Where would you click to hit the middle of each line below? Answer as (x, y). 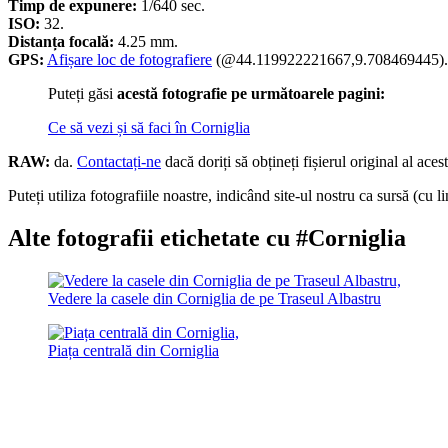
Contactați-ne (119, 162)
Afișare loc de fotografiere (129, 60)
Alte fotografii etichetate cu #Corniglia (207, 238)
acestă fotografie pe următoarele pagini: (251, 94)
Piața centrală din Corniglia (133, 351)
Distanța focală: (61, 42)
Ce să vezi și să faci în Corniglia (149, 128)
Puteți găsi (82, 94)
